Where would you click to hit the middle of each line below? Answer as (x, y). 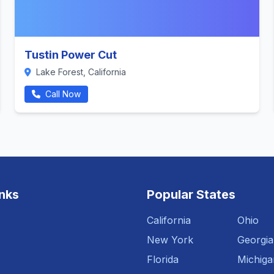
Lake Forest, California (80, 72)
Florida (163, 259)
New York (170, 240)
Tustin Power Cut (71, 55)
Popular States (191, 194)
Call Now (62, 94)
